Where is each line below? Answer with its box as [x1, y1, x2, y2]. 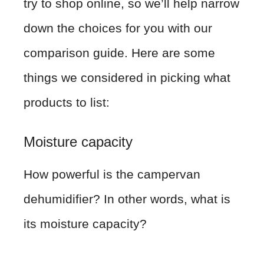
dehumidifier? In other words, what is [24, 192, 230, 206]
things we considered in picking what [24, 71, 230, 85]
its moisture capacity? [24, 216, 147, 230]
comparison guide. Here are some [24, 46, 215, 60]
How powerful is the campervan [24, 167, 200, 181]
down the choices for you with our [24, 21, 212, 35]
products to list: [24, 95, 110, 110]
